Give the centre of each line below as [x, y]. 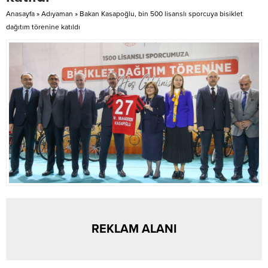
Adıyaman [57, 13]
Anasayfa [20, 13]
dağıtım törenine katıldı [43, 27]
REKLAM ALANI [134, 229]
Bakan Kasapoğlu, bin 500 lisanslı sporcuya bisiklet [161, 13]
